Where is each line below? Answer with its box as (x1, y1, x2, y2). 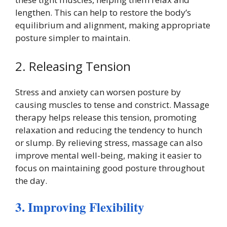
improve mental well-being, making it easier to (15, 149, 202, 161)
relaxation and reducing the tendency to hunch (15, 124, 202, 136)
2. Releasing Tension (15, 57, 131, 74)
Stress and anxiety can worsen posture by (15, 86, 181, 98)
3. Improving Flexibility (15, 198, 144, 216)
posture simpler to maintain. (15, 32, 130, 44)
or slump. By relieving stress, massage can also (15, 136, 203, 148)
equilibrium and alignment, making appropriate (15, 19, 210, 31)
